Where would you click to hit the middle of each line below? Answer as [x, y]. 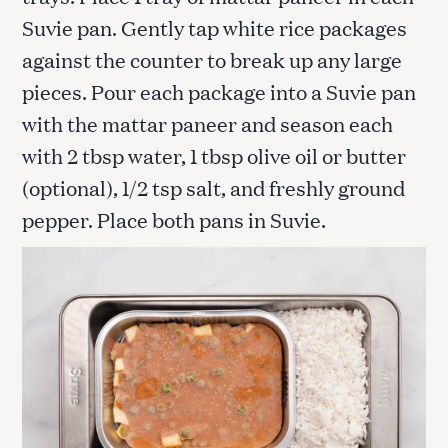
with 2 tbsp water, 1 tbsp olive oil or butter [214, 155]
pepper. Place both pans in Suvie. [174, 219]
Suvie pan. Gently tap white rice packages [214, 27]
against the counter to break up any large [212, 59]
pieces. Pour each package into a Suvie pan [219, 91]
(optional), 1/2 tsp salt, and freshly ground [213, 187]
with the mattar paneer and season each [207, 123]
